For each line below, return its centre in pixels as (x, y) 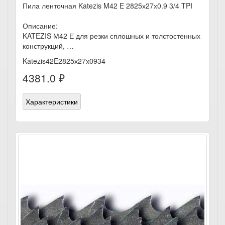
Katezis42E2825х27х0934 (64, 61)
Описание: (40, 26)
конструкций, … (48, 46)
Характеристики (52, 101)
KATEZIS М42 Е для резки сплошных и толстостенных (111, 36)
